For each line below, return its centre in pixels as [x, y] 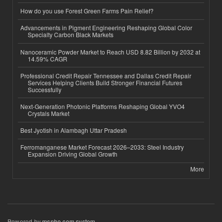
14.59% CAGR [48, 58]
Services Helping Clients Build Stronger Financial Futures [105, 82]
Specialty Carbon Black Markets [71, 35]
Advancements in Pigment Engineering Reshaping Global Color [106, 28]
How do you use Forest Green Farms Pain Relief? [87, 11]
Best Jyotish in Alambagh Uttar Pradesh [74, 130]
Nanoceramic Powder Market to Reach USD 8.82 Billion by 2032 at [110, 52]
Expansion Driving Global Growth [73, 154]
